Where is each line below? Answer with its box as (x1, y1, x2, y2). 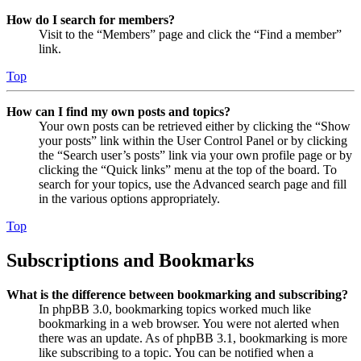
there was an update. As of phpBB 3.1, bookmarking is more (39, 330, 347, 345)
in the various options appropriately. (39, 191, 220, 205)
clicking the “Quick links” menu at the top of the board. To (39, 162, 337, 176)
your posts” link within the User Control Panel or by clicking (39, 133, 347, 147)
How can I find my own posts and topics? (6, 104, 230, 118)
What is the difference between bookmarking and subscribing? (6, 287, 348, 301)
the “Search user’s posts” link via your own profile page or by (39, 147, 352, 162)
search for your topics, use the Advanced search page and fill (39, 176, 346, 191)
